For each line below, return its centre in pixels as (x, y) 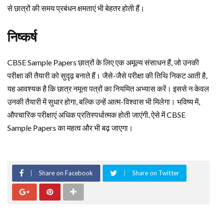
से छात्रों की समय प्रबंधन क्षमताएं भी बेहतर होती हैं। (76, 8)
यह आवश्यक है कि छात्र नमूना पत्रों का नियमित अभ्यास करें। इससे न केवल (108, 89)
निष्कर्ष (22, 38)
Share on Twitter (156, 173)
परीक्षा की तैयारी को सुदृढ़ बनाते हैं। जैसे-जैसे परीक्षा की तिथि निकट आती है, (107, 76)
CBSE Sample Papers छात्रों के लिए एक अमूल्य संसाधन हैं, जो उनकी (103, 62)
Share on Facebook (66, 173)
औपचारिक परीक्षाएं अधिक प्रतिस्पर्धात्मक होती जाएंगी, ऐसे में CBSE (96, 115)
